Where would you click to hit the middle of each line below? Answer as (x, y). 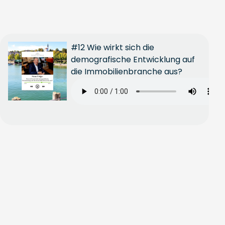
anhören (22, 111)
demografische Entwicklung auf (133, 60)
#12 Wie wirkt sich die (113, 47)
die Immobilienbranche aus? (127, 72)
